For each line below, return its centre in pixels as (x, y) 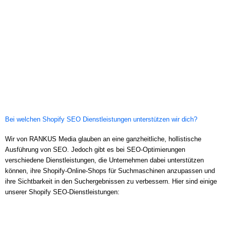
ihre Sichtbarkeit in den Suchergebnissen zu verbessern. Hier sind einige (111, 181)
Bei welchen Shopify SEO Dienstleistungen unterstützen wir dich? (101, 119)
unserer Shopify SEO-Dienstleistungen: (62, 192)
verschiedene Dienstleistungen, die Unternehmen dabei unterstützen (104, 160)
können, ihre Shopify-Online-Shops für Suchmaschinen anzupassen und (110, 171)
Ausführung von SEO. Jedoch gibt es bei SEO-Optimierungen (95, 149)
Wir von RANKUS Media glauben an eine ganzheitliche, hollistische (103, 139)
